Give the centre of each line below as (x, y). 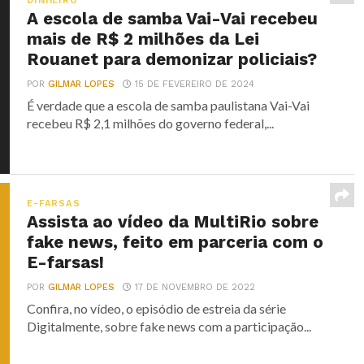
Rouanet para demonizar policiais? (172, 59)
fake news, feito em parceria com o (175, 242)
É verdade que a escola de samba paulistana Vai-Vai (169, 105)
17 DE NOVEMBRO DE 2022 (195, 287)
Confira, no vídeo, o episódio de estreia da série (157, 308)
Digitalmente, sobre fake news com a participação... (169, 326)
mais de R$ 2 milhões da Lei (143, 39)
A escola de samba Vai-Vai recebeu (173, 19)
